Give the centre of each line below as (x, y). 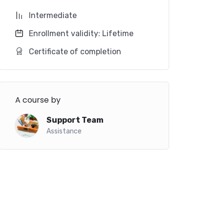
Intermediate (53, 15)
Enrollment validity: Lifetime (81, 33)
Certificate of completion (75, 51)
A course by (38, 100)
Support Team (75, 120)
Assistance (64, 131)
